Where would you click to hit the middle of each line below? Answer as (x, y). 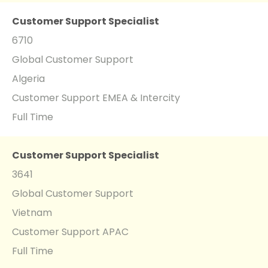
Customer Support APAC (70, 232)
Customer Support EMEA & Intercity (96, 98)
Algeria (28, 78)
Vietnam (32, 212)
